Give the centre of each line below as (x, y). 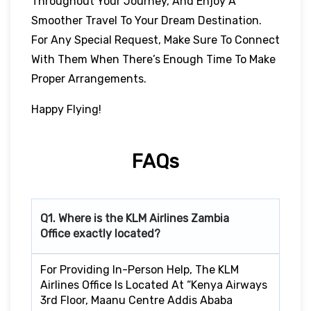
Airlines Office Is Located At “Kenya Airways (154, 285)
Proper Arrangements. (89, 78)
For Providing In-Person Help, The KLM (140, 269)
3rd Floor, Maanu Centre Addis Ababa (136, 300)
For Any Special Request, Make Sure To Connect (155, 40)
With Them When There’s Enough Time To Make (153, 59)
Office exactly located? (100, 233)
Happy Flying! (66, 109)
